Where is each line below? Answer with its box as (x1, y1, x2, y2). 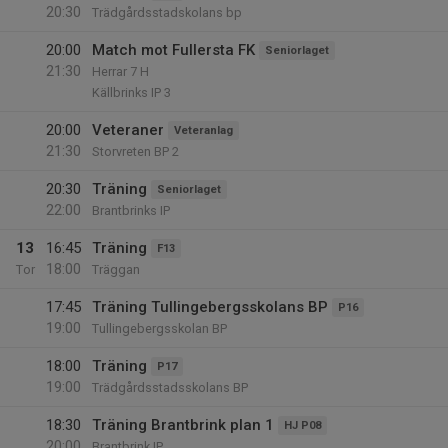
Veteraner (92, 121, 164, 139)
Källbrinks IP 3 (92, 85, 171, 100)
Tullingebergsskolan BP (92, 321, 227, 336)
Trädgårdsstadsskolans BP (92, 380, 248, 395)
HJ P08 (284, 419, 321, 432)
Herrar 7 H (92, 64, 149, 79)
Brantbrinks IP (92, 203, 170, 218)
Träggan (92, 262, 140, 277)
